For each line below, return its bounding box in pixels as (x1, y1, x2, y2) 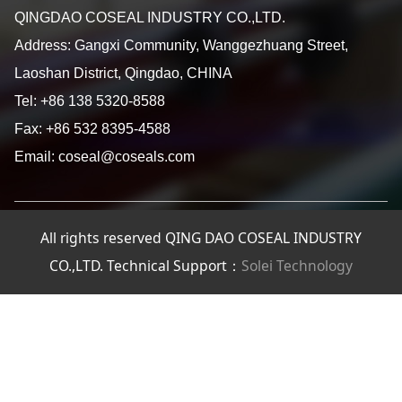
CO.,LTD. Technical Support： (49, 256, 241, 276)
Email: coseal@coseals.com (13, 149, 195, 165)
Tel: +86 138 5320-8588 (13, 93, 165, 109)
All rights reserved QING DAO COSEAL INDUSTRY (40, 228, 362, 249)
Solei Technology (241, 256, 353, 276)
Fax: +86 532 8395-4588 (13, 121, 170, 137)
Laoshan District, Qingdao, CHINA (13, 66, 232, 82)
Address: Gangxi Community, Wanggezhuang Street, (13, 38, 348, 54)
